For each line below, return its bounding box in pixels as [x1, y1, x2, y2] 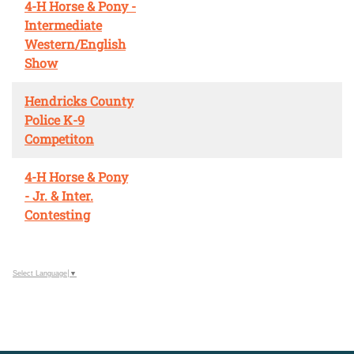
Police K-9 [24, 111, 85, 128]
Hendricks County [24, 92, 134, 109]
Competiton [24, 130, 94, 147]
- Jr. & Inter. [24, 186, 93, 204]
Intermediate [24, 16, 102, 33]
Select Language [13, 269, 67, 277]
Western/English [24, 35, 126, 52]
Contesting [24, 205, 90, 223]
